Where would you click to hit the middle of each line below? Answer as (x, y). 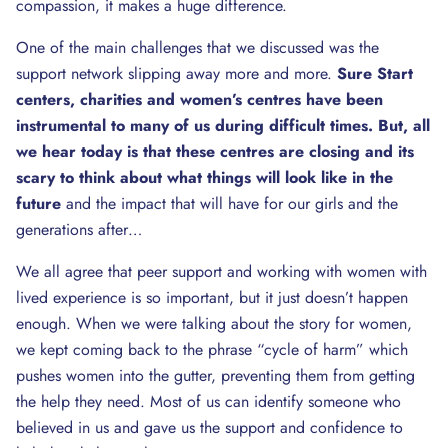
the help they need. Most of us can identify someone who (208, 401)
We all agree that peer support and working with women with (221, 271)
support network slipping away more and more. (176, 73)
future (38, 203)
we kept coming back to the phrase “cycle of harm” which (212, 349)
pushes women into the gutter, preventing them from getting (215, 375)
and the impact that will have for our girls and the (229, 203)
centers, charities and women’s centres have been (199, 99)
